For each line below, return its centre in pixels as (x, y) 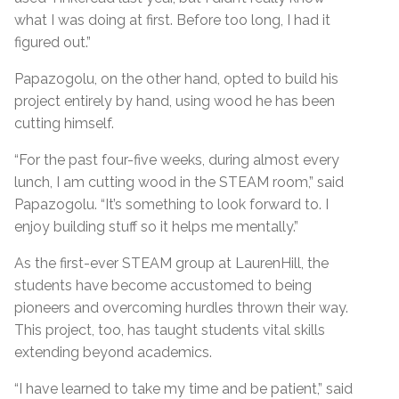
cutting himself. (64, 123)
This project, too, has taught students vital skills (170, 330)
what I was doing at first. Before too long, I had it (172, 20)
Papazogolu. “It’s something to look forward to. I (171, 204)
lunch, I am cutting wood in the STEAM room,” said (179, 182)
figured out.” (53, 42)
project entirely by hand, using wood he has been (175, 101)
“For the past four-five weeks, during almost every (177, 159)
